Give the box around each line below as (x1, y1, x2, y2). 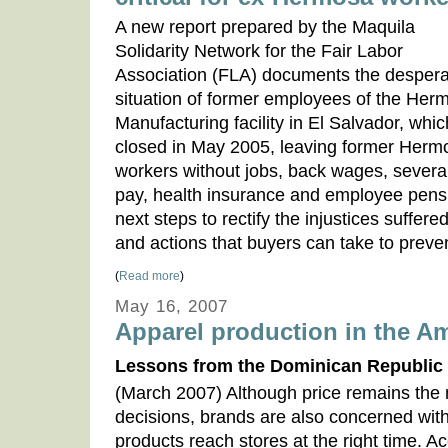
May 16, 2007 (115, 297, 228, 316)
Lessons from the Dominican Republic (115, 356, 443, 376)
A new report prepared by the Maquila (115, 17, 415, 37)
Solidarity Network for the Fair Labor (115, 41, 403, 61)
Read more (119, 269, 180, 283)
